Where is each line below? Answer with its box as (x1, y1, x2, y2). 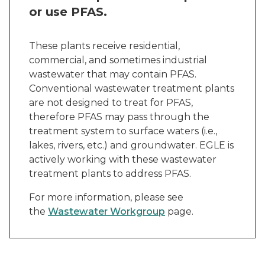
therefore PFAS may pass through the (29, 111, 209, 122)
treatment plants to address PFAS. (29, 168, 193, 179)
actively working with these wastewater (29, 154, 216, 165)
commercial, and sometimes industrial (29, 54, 207, 66)
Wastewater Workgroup (48, 206, 165, 217)
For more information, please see (29, 192, 183, 203)
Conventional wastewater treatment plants (29, 83, 234, 94)
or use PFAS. (29, 5, 107, 19)
